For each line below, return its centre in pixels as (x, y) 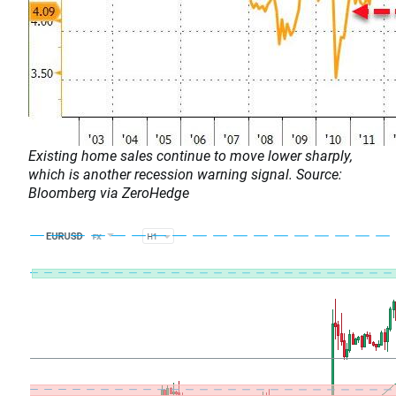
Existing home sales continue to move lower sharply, (190, 156)
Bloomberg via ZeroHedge (109, 193)
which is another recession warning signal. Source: (185, 174)
